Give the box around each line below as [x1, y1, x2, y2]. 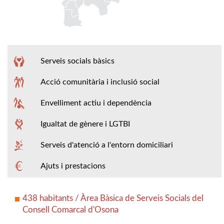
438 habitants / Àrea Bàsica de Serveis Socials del [22, 194, 203, 203]
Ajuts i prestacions [40, 161, 105, 170]
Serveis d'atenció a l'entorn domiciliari [40, 141, 173, 149]
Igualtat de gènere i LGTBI [40, 120, 130, 128]
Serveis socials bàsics [40, 57, 114, 65]
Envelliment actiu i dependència [40, 99, 151, 107]
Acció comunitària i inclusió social [40, 78, 159, 86]
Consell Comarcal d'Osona [22, 205, 118, 214]
